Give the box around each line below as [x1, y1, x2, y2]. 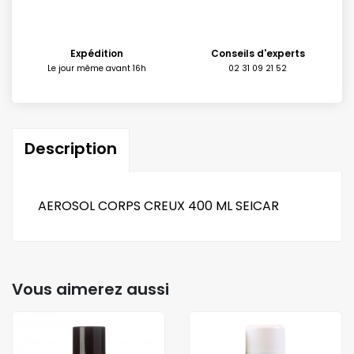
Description [24, 137, 117, 160]
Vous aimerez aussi [12, 278, 169, 300]
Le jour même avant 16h [47, 62, 146, 74]
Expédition [70, 47, 123, 60]
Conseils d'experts [210, 47, 305, 60]
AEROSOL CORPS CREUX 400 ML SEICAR [38, 197, 279, 215]
